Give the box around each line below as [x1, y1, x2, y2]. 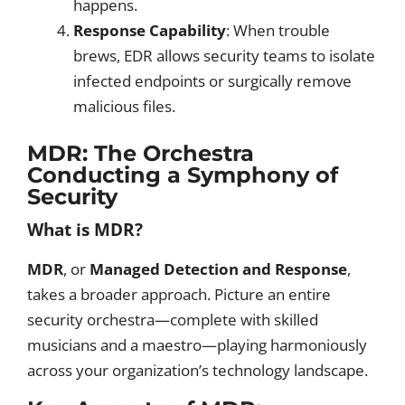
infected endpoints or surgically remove [73, 71, 352, 91]
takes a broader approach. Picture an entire [27, 283, 331, 305]
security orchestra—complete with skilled [27, 308, 318, 330]
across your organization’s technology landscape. [27, 359, 368, 381]
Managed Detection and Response [89, 258, 347, 279]
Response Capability [73, 20, 226, 41]
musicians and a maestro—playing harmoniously [27, 334, 367, 355]
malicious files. [73, 96, 175, 117]
